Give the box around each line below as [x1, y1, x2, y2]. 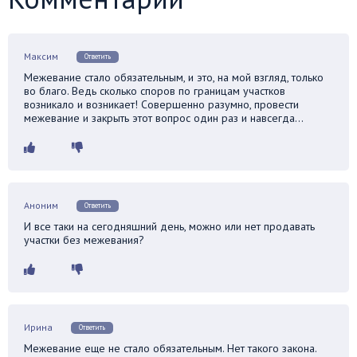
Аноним [24, 198, 58, 211]
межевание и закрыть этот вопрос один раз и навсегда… [24, 110, 304, 125]
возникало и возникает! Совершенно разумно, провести [24, 96, 299, 112]
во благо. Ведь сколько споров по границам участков [24, 83, 285, 98]
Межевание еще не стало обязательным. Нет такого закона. [24, 340, 316, 355]
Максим [24, 49, 58, 62]
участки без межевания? [24, 232, 144, 247]
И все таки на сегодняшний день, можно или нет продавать [24, 218, 315, 233]
